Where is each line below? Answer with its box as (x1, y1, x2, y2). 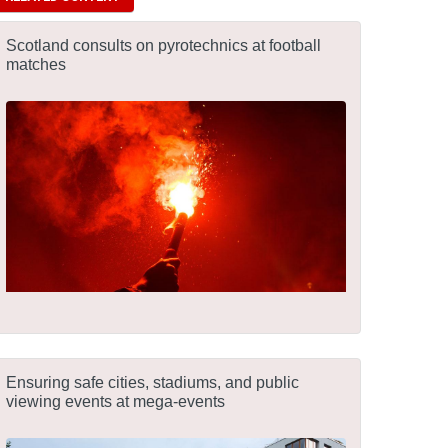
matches (6, 55, 66, 74)
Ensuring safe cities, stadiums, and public (6, 373, 299, 392)
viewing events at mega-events (6, 392, 225, 411)
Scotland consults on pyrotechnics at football (6, 36, 321, 55)
